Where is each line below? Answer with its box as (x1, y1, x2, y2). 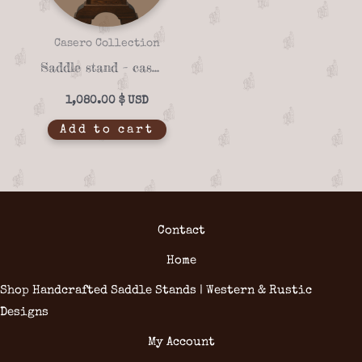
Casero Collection (53, 37, 160, 49)
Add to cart (59, 124, 154, 137)
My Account (147, 335, 215, 348)
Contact (157, 224, 205, 237)
